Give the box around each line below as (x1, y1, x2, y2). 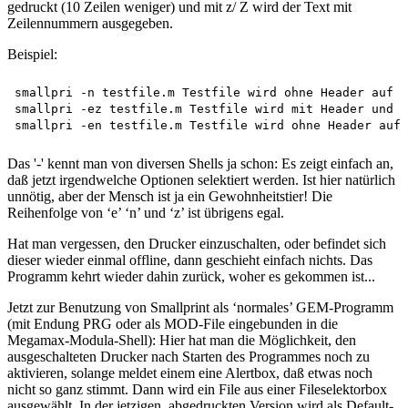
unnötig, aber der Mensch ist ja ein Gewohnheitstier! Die (7, 188, 332, 204)
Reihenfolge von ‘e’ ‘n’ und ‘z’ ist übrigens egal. (7, 204, 284, 220)
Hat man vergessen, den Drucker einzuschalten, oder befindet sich (7, 235, 386, 251)
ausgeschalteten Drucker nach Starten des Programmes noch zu (7, 348, 370, 364)
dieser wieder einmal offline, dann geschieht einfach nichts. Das (7, 251, 372, 268)
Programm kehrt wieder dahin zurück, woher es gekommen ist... (7, 268, 375, 284)
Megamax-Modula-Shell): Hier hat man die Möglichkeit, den (7, 331, 356, 348)
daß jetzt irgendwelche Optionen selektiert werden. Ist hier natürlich (7, 171, 395, 188)
